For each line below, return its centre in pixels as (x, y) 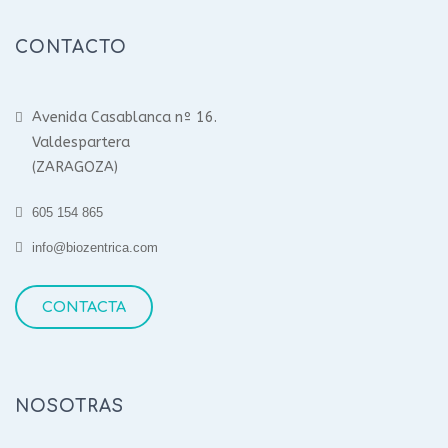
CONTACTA (84, 307)
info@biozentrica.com (95, 247)
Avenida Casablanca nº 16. (124, 117)
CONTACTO (71, 47)
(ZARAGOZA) (75, 167)
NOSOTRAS (69, 406)
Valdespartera (81, 142)
